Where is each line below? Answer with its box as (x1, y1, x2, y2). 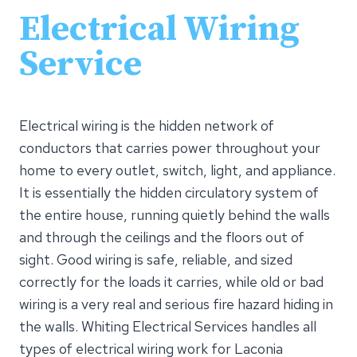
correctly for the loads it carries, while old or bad (19, 272, 324, 291)
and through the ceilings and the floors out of (19, 227, 304, 246)
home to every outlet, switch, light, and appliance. (19, 160, 335, 179)
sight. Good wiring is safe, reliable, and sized (19, 249, 292, 269)
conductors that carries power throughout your (19, 138, 320, 157)
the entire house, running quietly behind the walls (19, 205, 330, 224)
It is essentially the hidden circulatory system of (19, 182, 319, 202)
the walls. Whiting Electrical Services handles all (19, 316, 316, 335)
